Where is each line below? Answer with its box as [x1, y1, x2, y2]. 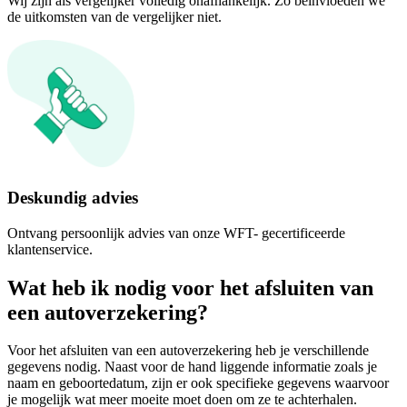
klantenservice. [7, 241, 93, 257]
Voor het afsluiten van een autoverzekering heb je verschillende [7, 342, 369, 359]
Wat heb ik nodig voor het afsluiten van [7, 275, 373, 300]
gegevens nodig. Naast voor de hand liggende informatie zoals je [7, 359, 377, 375]
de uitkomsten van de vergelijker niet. [7, 9, 222, 25]
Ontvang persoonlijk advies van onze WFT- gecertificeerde [7, 224, 345, 241]
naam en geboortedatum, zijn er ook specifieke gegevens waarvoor [7, 375, 389, 392]
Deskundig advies [7, 187, 138, 207]
